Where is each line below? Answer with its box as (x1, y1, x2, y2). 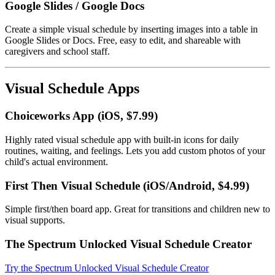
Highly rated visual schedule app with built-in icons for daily (5, 134, 239, 145)
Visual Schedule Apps (5, 80, 139, 97)
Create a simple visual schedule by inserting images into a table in (5, 24, 258, 35)
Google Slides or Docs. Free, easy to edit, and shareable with (5, 35, 241, 46)
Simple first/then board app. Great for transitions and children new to (5, 204, 270, 215)
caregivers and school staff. (5, 46, 110, 57)
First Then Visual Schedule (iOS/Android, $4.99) (5, 179, 249, 192)
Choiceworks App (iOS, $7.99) (5, 109, 158, 123)
